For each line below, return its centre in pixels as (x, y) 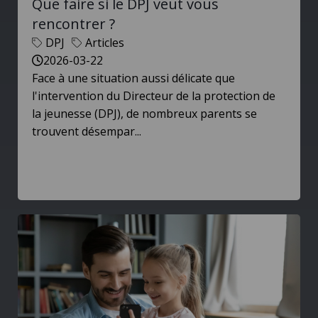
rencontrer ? (73, 24)
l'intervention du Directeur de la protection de (154, 96)
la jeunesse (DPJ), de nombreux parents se (144, 114)
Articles (105, 43)
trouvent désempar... (87, 131)
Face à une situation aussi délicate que (133, 78)
